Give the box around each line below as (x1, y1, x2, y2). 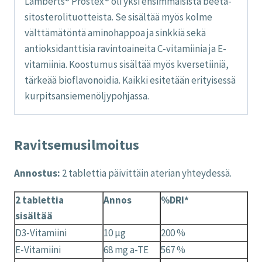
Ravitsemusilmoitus (14, 136, 139, 154)
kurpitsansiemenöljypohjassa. (25, 89, 149, 103)
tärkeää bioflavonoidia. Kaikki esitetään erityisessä (25, 74, 236, 87)
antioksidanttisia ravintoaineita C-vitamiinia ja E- (25, 42, 226, 56)
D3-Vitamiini (15, 226, 67, 240)
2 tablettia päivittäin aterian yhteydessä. (62, 167, 232, 180)
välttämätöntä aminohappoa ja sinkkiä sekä (25, 26, 206, 40)
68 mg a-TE (104, 243, 149, 257)
